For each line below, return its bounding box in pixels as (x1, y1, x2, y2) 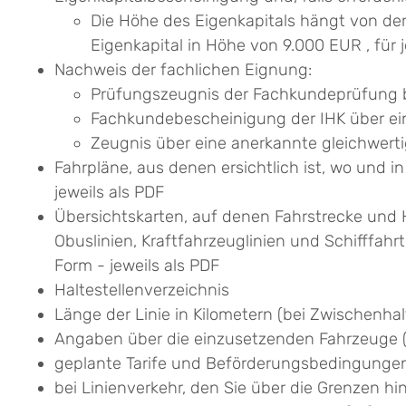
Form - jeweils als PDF (54, 256, 219, 276)
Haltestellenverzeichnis (54, 280, 229, 301)
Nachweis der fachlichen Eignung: (54, 60, 312, 81)
